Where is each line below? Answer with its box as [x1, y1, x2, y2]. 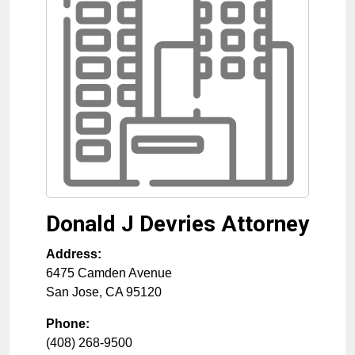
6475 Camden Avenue [46, 266, 172, 281]
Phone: [46, 317, 90, 331]
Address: [46, 247, 101, 261]
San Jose [46, 285, 99, 300]
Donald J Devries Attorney [46, 211, 309, 238]
